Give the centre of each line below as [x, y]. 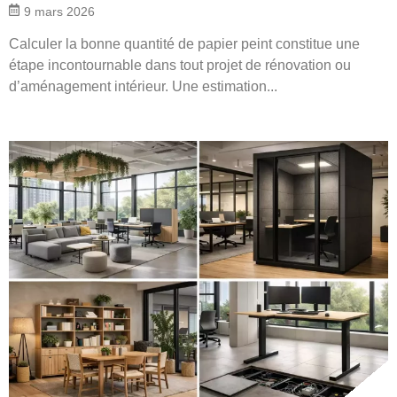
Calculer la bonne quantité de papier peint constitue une [184, 43]
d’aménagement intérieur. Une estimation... [143, 86]
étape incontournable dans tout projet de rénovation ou [180, 65]
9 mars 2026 [59, 11]
